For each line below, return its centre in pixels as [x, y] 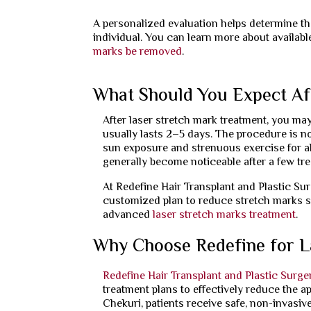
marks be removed [138, 52]
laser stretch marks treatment [225, 216]
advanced [127, 216]
